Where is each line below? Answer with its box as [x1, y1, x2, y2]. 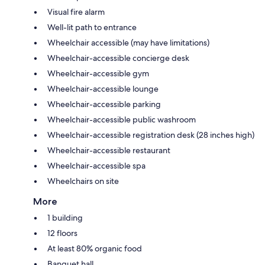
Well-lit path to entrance [47, 22, 137, 33]
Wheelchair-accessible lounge [47, 83, 159, 95]
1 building [47, 212, 83, 224]
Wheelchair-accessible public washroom [47, 114, 196, 125]
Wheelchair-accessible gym [47, 68, 149, 79]
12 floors [47, 228, 77, 239]
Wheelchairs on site [47, 176, 119, 187]
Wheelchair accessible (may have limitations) [47, 37, 209, 49]
